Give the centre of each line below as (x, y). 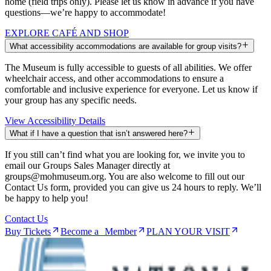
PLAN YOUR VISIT (188, 231)
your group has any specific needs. (71, 100)
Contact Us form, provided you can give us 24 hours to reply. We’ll (133, 187)
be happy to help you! (47, 198)
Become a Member (99, 231)
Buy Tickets (28, 231)
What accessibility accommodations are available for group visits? (126, 46)
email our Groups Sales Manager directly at (87, 165)
